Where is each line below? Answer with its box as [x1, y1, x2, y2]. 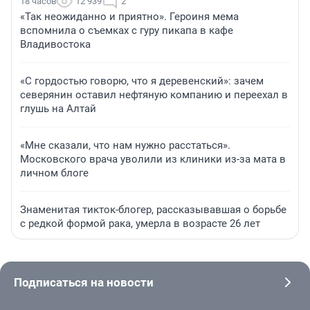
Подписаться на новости [14, 275, 154, 290]
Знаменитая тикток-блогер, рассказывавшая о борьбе [20, 203, 286, 217]
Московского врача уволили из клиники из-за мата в [20, 153, 286, 166]
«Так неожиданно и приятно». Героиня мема [20, 10, 239, 24]
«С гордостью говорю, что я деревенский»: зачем [20, 75, 264, 88]
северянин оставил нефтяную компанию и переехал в [20, 89, 288, 102]
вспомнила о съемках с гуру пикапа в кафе [20, 24, 233, 37]
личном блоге [20, 167, 89, 180]
